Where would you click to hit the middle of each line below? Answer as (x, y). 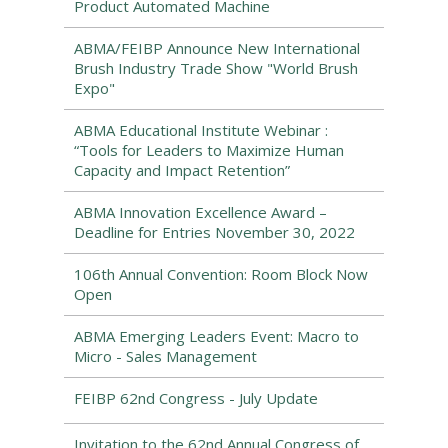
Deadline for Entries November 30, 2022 (214, 232)
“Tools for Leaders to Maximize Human (209, 150)
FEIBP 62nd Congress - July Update (196, 398)
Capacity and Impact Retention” (182, 170)
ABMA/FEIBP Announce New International (217, 48)
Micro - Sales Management (165, 356)
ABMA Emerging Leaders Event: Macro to (216, 336)
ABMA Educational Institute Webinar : (201, 130)
